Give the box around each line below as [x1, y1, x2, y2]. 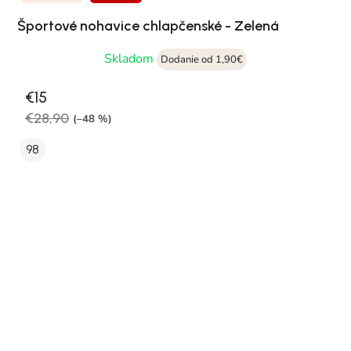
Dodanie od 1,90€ [161, 52, 243, 67]
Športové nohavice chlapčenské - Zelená [17, 17, 279, 35]
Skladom [104, 50, 157, 68]
